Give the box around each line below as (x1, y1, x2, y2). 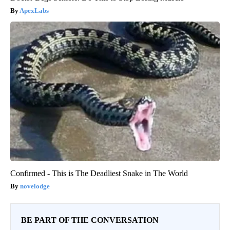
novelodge (20, 182, 50, 190)
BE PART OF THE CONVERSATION (21, 216, 159, 225)
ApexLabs (20, 7, 49, 15)
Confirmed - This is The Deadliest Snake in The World (10, 169, 188, 178)
